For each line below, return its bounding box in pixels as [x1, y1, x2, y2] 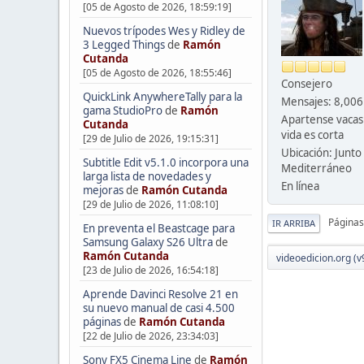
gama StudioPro [82, 102, 162, 118]
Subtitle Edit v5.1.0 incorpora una [82, 154, 249, 170]
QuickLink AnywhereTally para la [82, 89, 242, 104]
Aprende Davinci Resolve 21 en [82, 286, 238, 301]
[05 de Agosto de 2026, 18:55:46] [82, 65, 232, 80]
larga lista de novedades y [82, 168, 211, 184]
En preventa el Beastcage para [82, 220, 235, 236]
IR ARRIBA [272, 216, 315, 229]
